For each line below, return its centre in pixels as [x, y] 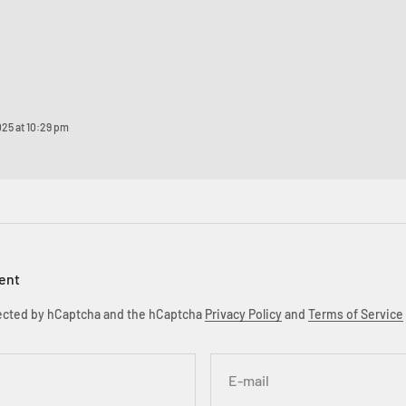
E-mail [249, 381]
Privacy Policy [243, 314]
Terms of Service [356, 314]
